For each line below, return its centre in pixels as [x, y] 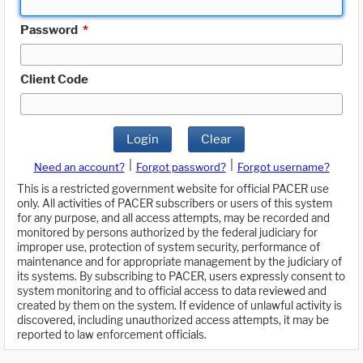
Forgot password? [181, 167]
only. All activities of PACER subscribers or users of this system [175, 204]
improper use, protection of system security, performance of [169, 248]
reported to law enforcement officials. [112, 335]
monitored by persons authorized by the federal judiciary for [167, 233]
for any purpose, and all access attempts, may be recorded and [173, 218]
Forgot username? [283, 167]
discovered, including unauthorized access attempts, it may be [173, 320]
